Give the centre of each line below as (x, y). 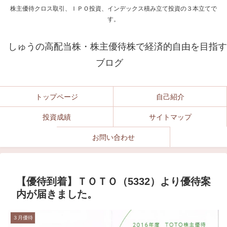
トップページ (56, 97)
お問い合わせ (113, 137)
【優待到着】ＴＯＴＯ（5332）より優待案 (113, 182)
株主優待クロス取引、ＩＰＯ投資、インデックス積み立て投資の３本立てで (113, 9)
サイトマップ (170, 117)
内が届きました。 (57, 194)
